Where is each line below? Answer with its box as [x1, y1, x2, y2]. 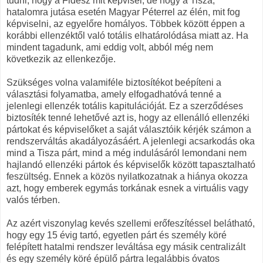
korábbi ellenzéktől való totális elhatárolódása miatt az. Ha [6, 30, 248, 41]
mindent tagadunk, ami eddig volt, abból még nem [6, 42, 213, 52]
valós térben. [6, 194, 60, 205]
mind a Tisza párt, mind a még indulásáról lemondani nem [6, 147, 247, 158]
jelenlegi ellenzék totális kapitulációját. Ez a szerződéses [6, 100, 243, 111]
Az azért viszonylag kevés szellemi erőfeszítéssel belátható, [6, 218, 255, 228]
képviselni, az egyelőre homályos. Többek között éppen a [6, 18, 245, 29]
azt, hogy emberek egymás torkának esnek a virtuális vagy [6, 183, 248, 193]
